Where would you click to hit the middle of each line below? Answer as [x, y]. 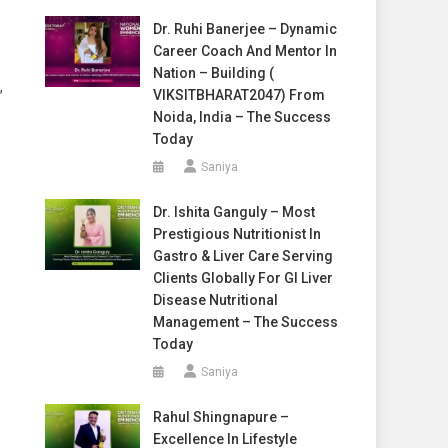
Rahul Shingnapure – [220, 417]
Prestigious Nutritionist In [236, 234]
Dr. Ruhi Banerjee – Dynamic [244, 29]
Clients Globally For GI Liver [242, 278]
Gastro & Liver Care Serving [242, 256]
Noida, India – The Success [241, 117]
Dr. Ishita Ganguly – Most [233, 212]
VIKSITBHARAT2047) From [238, 95]
